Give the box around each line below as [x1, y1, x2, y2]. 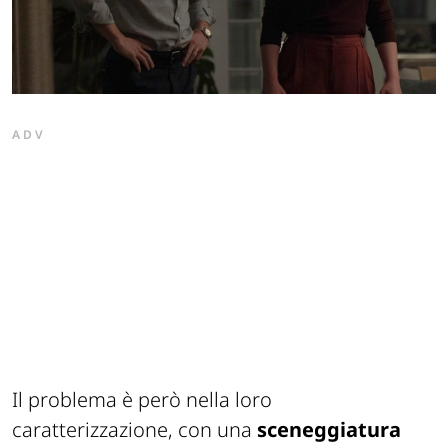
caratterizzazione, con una [12, 415, 257, 443]
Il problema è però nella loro [12, 385, 272, 413]
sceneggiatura [257, 415, 401, 443]
